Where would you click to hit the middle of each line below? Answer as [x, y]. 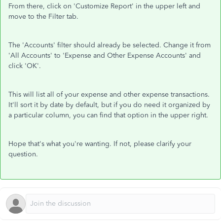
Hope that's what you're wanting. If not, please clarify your [100, 144]
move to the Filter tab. [43, 17]
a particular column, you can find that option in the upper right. [108, 115]
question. [23, 154]
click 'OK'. [25, 66]
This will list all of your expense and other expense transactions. [109, 94]
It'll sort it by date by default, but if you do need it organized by [109, 105]
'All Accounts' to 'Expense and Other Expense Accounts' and [105, 55]
